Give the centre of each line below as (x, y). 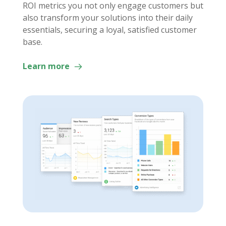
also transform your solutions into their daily (107, 18)
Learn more (47, 66)
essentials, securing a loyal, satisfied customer (109, 30)
